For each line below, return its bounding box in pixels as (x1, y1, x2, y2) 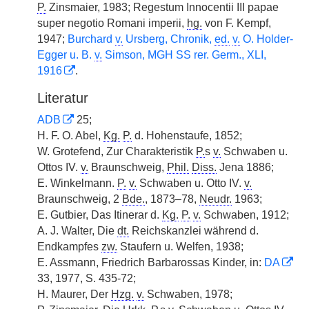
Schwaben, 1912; (201, 209, 289, 221)
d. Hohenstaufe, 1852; (132, 130, 242, 141)
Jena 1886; (217, 161, 274, 173)
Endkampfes (37, 241, 101, 252)
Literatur (37, 90, 88, 106)
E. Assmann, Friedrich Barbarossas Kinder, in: (37, 257, 264, 268)
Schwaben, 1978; (144, 288, 232, 300)
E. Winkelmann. (37, 177, 117, 189)
